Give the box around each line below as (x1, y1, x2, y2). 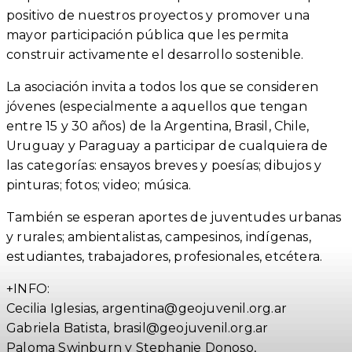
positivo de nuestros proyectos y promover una (6, 7, 310, 23)
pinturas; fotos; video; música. (6, 177, 192, 192)
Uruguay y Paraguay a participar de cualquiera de (6, 137, 328, 153)
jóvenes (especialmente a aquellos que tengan (6, 98, 307, 114)
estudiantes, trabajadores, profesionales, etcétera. (6, 248, 323, 264)
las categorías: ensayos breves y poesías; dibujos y (6, 157, 322, 173)
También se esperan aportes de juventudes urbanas (6, 209, 342, 225)
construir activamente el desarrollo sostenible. (6, 46, 304, 62)
